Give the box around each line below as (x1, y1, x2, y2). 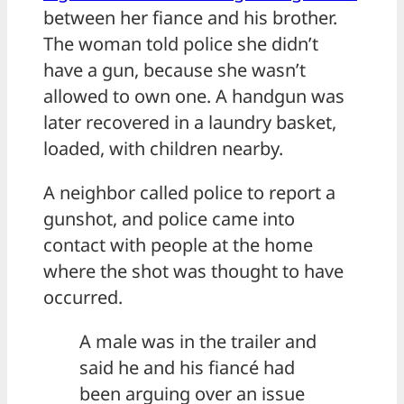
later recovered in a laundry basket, (43, 110, 336, 135)
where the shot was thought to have (43, 259, 344, 284)
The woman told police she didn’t (43, 32, 318, 57)
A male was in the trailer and (79, 329, 317, 354)
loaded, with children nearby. (43, 136, 283, 161)
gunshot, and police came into (43, 207, 295, 232)
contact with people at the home (43, 233, 313, 258)
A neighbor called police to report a (43, 180, 335, 206)
